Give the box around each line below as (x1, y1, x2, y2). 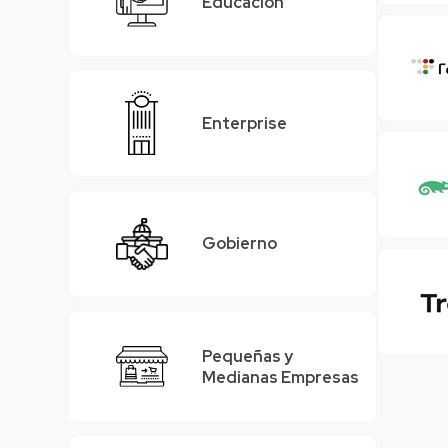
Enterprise (202, 112, 288, 134)
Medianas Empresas (202, 366, 360, 388)
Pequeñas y (202, 345, 294, 367)
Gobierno (202, 233, 278, 255)
